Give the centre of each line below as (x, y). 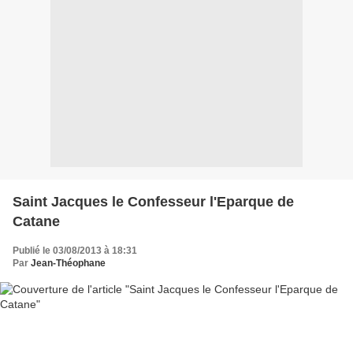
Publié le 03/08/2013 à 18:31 (75, 250)
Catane (36, 221)
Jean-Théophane (68, 263)
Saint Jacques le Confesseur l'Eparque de (153, 201)
